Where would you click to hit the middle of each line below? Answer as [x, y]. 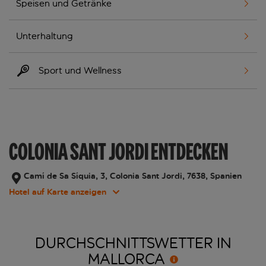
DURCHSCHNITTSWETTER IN [133, 243]
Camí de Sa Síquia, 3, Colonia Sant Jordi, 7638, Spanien [133, 176]
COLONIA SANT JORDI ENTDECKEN [118, 152]
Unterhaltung [45, 36]
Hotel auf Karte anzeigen [58, 192]
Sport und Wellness [80, 71]
